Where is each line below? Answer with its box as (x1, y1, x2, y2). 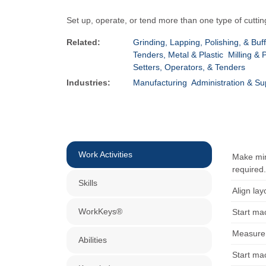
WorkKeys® (78, 206, 122, 216)
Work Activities (78, 149, 132, 159)
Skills (78, 178, 97, 188)
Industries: (66, 77, 110, 87)
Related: (66, 37, 100, 47)
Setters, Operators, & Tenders (133, 62, 245, 72)
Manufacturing (133, 77, 187, 87)
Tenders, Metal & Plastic (133, 49, 223, 59)
